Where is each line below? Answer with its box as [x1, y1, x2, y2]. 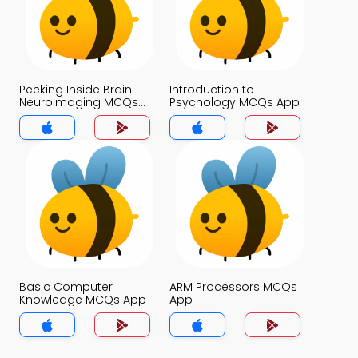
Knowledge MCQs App [19, 292, 146, 308]
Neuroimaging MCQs [19, 94, 138, 110]
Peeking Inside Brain [19, 82, 132, 97]
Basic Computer [19, 279, 113, 295]
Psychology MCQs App [169, 94, 300, 110]
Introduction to [169, 82, 254, 97]
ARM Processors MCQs [169, 279, 297, 295]
